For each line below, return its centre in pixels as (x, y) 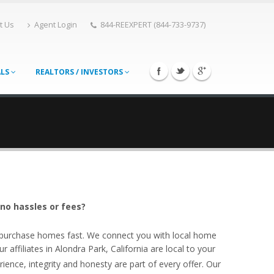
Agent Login (56, 25)
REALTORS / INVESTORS (80, 72)
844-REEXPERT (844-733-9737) (153, 25)
